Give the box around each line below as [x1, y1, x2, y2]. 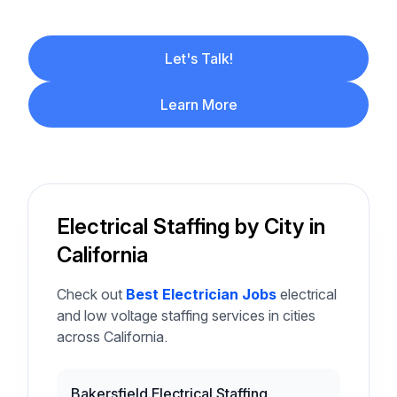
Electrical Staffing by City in [57, 214, 325, 239]
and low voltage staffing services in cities [57, 307, 315, 324]
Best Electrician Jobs [126, 285, 276, 303]
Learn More [160, 96, 237, 113]
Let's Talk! [164, 50, 233, 67]
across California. [57, 328, 167, 346]
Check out [57, 285, 126, 303]
